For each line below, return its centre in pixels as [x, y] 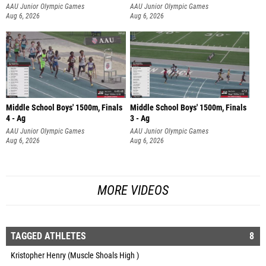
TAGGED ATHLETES [48, 236]
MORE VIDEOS [133, 190]
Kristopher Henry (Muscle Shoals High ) [75, 255]
